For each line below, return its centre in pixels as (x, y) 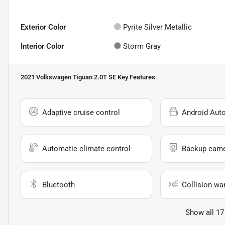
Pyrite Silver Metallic (158, 27)
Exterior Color (43, 27)
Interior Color (42, 46)
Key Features (136, 77)
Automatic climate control (86, 149)
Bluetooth (59, 185)
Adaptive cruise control (81, 113)
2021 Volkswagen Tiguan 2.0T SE (68, 77)
